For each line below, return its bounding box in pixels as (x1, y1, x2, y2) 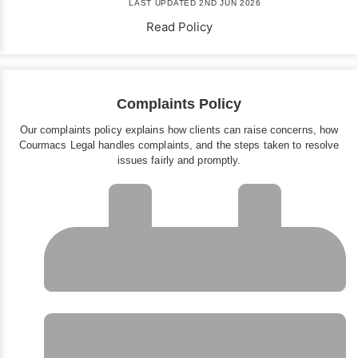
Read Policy (145, 19, 213, 35)
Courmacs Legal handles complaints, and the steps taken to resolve (18, 139, 340, 152)
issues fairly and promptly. (117, 154, 241, 167)
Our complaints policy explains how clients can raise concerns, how (19, 124, 339, 137)
